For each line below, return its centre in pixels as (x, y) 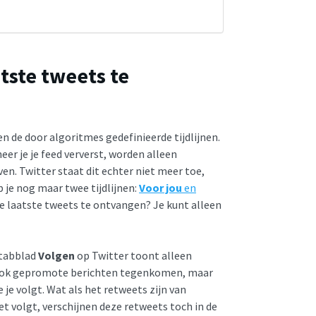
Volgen (56, 255)
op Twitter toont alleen (133, 255)
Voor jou (160, 187)
